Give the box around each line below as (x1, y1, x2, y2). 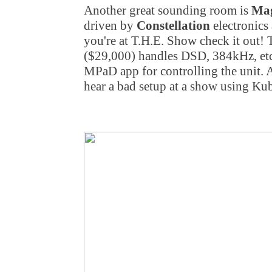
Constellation (137, 18, 210, 33)
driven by (84, 18, 137, 33)
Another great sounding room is (84, 3, 251, 18)
